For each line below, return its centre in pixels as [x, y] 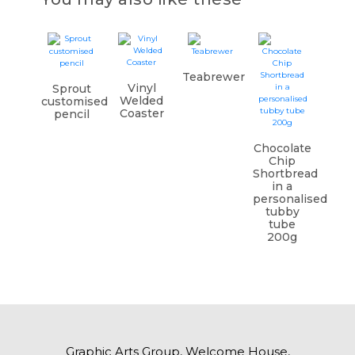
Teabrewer [213, 77]
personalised [290, 199]
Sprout [71, 89]
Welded [142, 101]
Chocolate [282, 148]
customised [75, 101]
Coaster [141, 113]
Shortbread [285, 174]
